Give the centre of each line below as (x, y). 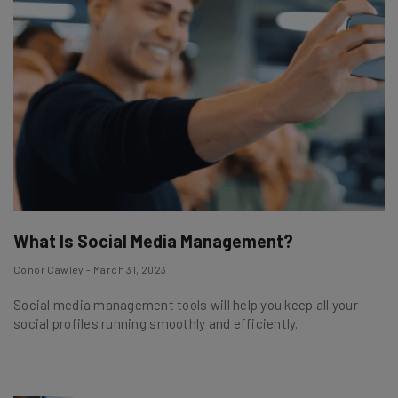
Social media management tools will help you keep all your (186, 304)
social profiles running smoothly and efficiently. (156, 323)
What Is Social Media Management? (153, 240)
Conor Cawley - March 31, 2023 (90, 269)
